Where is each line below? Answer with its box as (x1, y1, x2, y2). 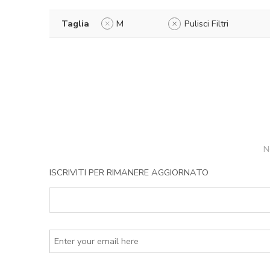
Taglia (61, 17, 89, 30)
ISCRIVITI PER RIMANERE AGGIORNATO (49, 166, 209, 178)
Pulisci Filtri (184, 17, 228, 30)
